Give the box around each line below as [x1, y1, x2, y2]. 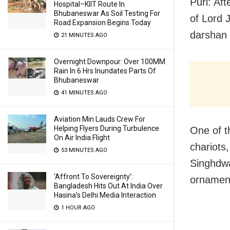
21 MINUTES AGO [60, 32, 107, 39]
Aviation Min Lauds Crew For [54, 115, 145, 123]
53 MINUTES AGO [60, 147, 107, 154]
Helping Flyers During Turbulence [54, 124, 159, 132]
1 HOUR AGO [60, 204, 95, 211]
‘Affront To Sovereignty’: [54, 172, 133, 181]
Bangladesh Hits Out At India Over [54, 182, 163, 190]
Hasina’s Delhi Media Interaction [54, 191, 156, 199]
